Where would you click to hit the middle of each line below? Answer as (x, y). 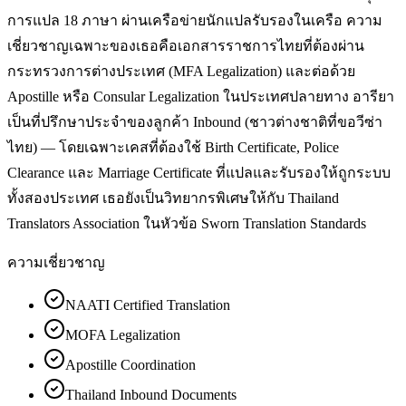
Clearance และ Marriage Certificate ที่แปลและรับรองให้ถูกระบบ (199, 172)
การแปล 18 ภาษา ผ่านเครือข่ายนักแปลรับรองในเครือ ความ (195, 20)
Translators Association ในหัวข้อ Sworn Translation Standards (187, 223)
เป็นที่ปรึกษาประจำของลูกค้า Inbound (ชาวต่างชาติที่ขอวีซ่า (195, 121)
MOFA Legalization (123, 334)
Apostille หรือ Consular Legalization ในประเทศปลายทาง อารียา (201, 96)
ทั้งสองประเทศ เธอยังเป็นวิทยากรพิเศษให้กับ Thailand (173, 198)
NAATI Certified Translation (148, 304)
